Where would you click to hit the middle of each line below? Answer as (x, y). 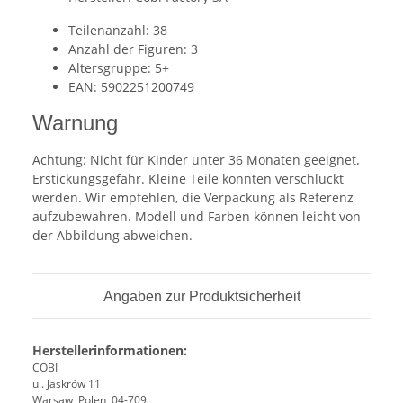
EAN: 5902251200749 (131, 87)
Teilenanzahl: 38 (118, 31)
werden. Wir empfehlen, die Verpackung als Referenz (193, 198)
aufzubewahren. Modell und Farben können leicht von (197, 217)
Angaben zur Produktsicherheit (201, 297)
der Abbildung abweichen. (112, 236)
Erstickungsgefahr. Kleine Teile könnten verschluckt (188, 179)
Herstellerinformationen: (110, 351)
